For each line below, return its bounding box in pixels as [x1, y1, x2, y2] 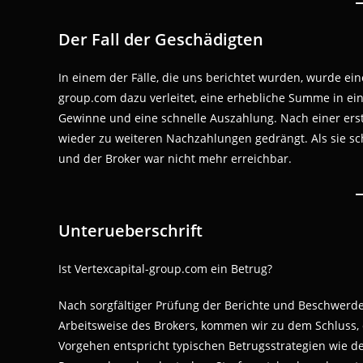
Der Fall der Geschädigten [58, 28, 263, 50]
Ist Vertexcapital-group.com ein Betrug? [58, 261, 272, 276]
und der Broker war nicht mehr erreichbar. [58, 151, 292, 166]
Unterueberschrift [58, 220, 203, 241]
